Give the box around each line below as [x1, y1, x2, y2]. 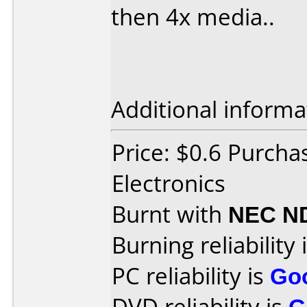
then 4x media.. [111, 1, 275, 32]
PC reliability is [112, 260, 270, 291]
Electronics [112, 168, 225, 199]
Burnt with [112, 199, 228, 230]
